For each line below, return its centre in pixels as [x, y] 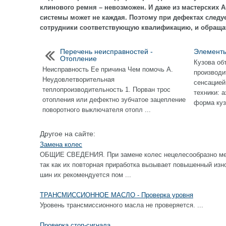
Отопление [78, 59]
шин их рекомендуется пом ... [86, 175]
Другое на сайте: [68, 134]
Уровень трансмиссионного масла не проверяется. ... [122, 205]
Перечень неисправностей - [106, 51]
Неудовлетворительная [78, 79]
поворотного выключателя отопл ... [97, 110]
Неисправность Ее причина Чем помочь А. [108, 69]
